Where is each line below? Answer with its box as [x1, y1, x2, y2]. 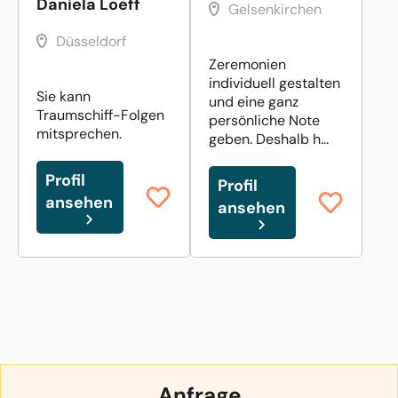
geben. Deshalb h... [209, 129, 329, 148]
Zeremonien [209, 54, 286, 74]
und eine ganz [209, 92, 298, 111]
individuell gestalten [209, 73, 340, 92]
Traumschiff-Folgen [36, 105, 164, 124]
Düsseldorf [56, 31, 126, 51]
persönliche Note [209, 110, 320, 130]
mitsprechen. [36, 123, 122, 143]
